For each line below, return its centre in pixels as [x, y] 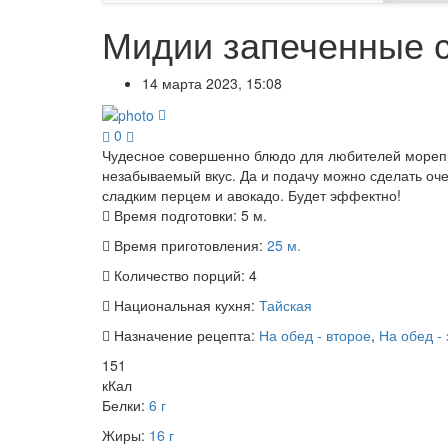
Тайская [285, 305]
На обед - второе [315, 335]
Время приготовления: [188, 245]
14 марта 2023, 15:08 [212, 83]
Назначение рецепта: [184, 335]
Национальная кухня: [184, 305]
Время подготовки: [175, 215]
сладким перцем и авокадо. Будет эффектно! [251, 195]
